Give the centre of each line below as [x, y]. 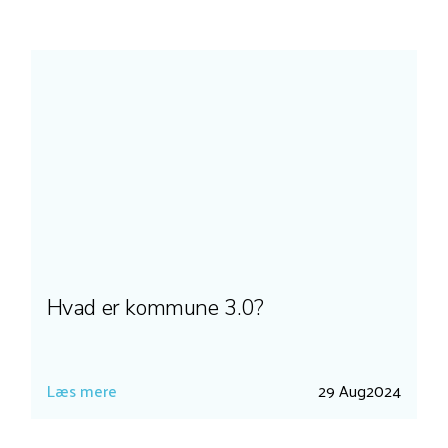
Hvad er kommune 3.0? [155, 307]
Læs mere [81, 390]
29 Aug [342, 390]
